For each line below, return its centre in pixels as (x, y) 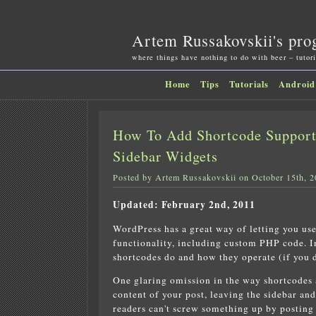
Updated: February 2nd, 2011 (184, 204)
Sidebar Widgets (165, 157)
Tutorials (249, 84)
